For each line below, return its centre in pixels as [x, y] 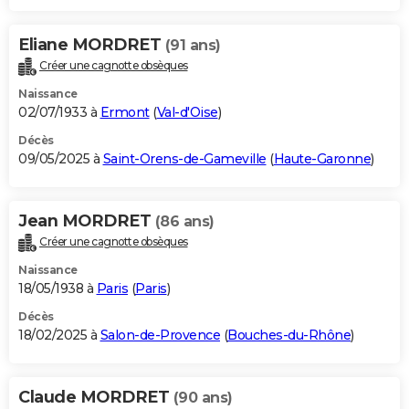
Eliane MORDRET [92, 45]
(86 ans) [184, 222]
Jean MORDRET [87, 221]
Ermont [125, 113]
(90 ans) [203, 398]
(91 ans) [193, 46]
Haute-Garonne [322, 159]
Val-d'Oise [187, 113]
